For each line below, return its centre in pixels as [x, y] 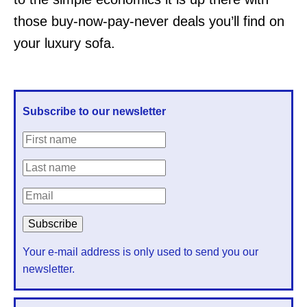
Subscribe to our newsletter [94, 111]
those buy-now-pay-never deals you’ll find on [149, 21]
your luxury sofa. [64, 43]
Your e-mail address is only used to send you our [140, 251]
